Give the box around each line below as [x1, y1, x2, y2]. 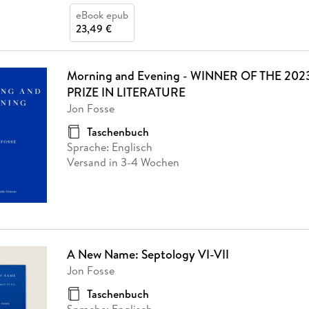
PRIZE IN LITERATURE [66, 83, 186, 101]
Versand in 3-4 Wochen [66, 154, 179, 170]
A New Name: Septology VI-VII [66, 246, 229, 263]
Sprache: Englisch [66, 139, 152, 155]
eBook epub [75, 8, 128, 23]
